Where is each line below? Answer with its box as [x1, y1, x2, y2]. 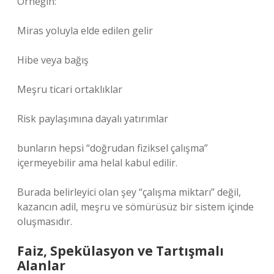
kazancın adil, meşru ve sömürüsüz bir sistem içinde [17, 200, 254, 213]
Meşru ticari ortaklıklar [17, 83, 122, 96]
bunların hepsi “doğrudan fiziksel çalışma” [17, 141, 208, 155]
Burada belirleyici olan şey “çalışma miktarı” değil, [17, 185, 241, 199]
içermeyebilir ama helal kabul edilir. [17, 156, 177, 169]
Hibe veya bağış [17, 53, 89, 67]
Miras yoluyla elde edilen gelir [17, 24, 153, 37]
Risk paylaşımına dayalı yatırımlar [17, 112, 168, 125]
